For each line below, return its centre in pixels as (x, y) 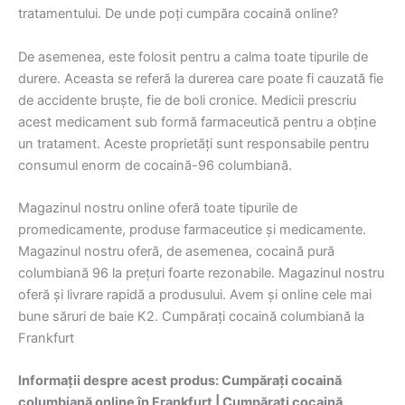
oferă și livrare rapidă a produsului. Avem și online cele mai (195, 295)
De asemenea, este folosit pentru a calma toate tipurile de (193, 57)
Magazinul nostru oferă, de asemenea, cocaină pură (176, 252)
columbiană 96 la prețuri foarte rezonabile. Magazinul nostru (201, 273)
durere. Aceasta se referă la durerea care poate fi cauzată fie (201, 78)
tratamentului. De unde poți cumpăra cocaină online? (178, 14)
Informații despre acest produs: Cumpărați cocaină (180, 381)
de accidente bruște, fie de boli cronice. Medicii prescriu (187, 100)
